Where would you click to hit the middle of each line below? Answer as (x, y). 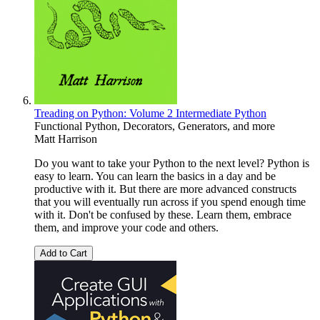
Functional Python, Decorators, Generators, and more (155, 126)
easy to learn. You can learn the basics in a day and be (155, 176)
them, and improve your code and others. (126, 228)
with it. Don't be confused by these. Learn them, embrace (163, 215)
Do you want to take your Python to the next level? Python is (172, 164)
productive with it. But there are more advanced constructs (165, 189)
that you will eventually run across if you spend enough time (170, 202)
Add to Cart (64, 254)
